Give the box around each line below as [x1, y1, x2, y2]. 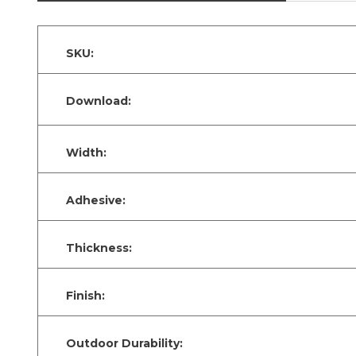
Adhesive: [66, 192, 126, 207]
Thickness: [66, 240, 132, 255]
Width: [66, 145, 106, 160]
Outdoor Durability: [66, 335, 183, 350]
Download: [66, 93, 131, 108]
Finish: [66, 288, 105, 303]
